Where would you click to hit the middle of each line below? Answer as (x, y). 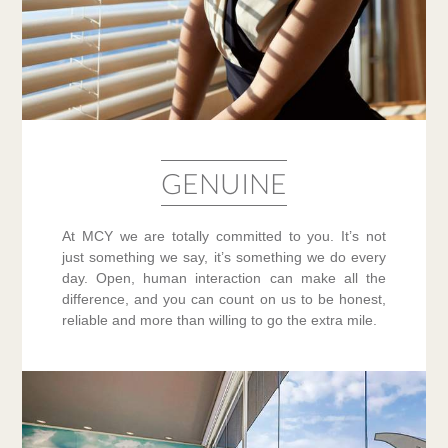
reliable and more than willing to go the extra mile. (220, 319)
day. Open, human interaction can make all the (224, 277)
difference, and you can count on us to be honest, (224, 298)
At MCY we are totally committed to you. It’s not (224, 235)
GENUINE (224, 182)
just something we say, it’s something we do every (224, 256)
